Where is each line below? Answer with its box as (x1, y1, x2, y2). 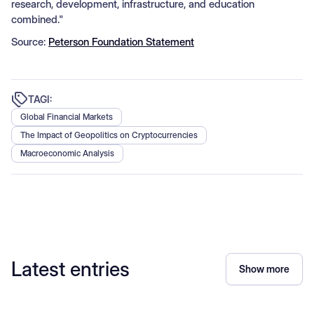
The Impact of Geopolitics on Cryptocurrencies (20, 129, 198, 140)
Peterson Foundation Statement (48, 34, 194, 48)
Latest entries (11, 257, 130, 281)
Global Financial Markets (20, 111, 113, 122)
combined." (11, 12, 63, 26)
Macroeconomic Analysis (20, 147, 114, 158)
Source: (11, 34, 48, 48)
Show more (239, 262, 289, 275)
